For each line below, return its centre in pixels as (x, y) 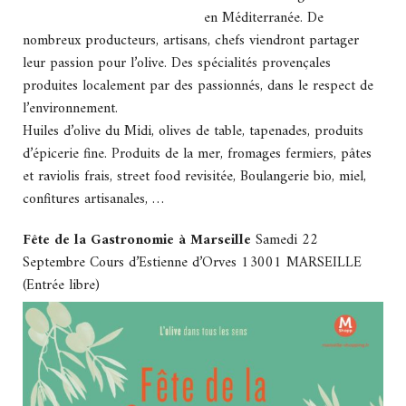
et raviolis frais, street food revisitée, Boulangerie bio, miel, (194, 177)
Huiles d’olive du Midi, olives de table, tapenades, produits (193, 132)
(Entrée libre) (61, 286)
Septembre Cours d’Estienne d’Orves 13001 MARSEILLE (192, 263)
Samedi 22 (287, 241)
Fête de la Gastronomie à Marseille (139, 241)
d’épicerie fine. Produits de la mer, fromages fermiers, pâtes (197, 155)
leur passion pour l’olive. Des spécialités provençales (177, 64)
